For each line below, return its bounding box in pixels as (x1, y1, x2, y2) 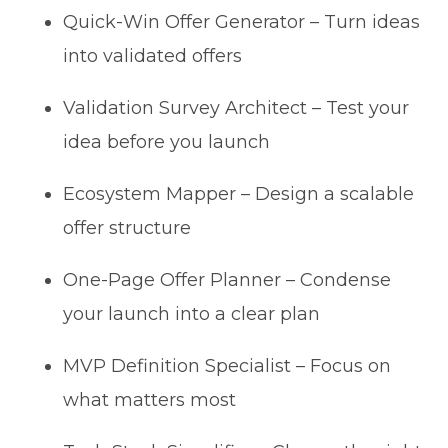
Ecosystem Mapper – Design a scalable (63, 182, 415, 205)
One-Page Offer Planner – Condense (63, 268, 392, 291)
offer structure (63, 216, 192, 239)
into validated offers (63, 44, 243, 67)
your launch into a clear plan (63, 302, 321, 325)
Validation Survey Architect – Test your (63, 96, 410, 119)
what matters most (63, 388, 237, 411)
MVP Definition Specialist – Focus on (63, 354, 392, 377)
